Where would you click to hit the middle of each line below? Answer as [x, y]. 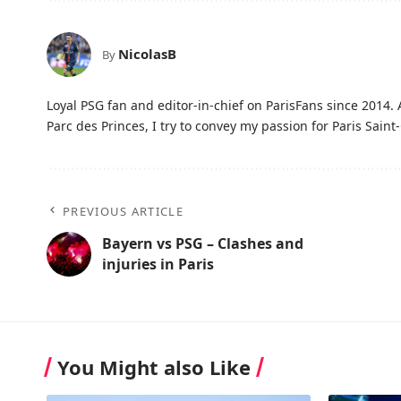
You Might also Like [154, 367]
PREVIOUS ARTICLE [123, 211]
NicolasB [147, 54]
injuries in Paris [158, 264]
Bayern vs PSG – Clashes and [203, 243]
